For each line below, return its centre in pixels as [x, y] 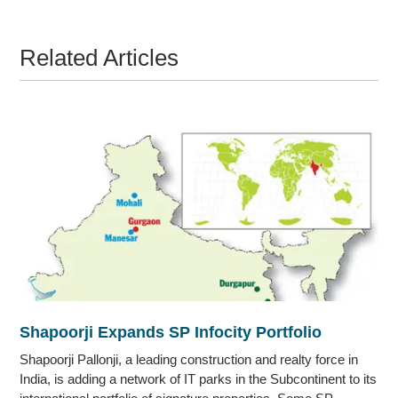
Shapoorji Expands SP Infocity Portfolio [171, 332]
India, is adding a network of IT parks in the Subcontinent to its [199, 378]
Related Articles [99, 57]
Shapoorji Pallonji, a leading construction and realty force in [189, 359]
